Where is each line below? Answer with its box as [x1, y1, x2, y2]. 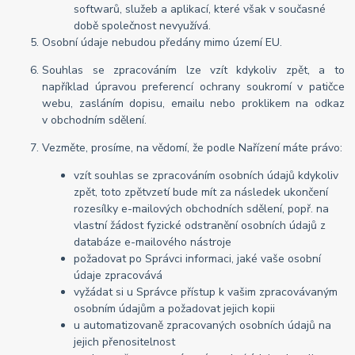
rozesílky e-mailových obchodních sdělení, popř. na [74, 201, 330, 217]
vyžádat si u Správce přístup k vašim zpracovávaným [74, 284, 338, 300]
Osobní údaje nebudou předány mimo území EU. [42, 35, 283, 51]
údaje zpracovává [74, 268, 163, 284]
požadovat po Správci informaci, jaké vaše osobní [74, 251, 322, 267]
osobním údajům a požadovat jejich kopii [74, 301, 276, 317]
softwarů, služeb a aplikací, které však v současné [74, 2, 326, 17]
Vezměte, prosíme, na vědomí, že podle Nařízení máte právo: [42, 140, 343, 156]
